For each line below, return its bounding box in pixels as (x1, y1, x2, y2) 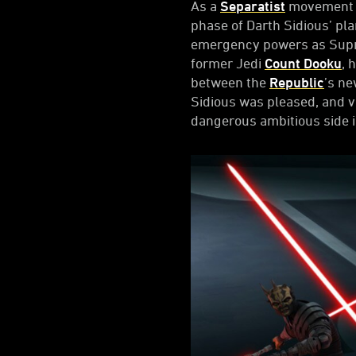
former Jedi (191, 54, 265, 71)
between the (191, 73, 269, 90)
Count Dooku (265, 54, 342, 71)
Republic (269, 73, 324, 90)
